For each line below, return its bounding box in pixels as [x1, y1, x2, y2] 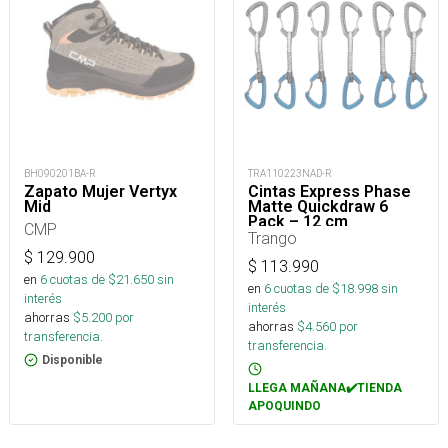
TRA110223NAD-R [248, 167, 332, 180]
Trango [248, 228, 297, 248]
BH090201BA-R [24, 167, 96, 180]
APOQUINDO [248, 399, 321, 413]
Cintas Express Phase [248, 182, 411, 201]
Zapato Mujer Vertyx [24, 182, 177, 201]
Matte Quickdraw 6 [248, 197, 388, 216]
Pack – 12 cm [248, 212, 348, 231]
